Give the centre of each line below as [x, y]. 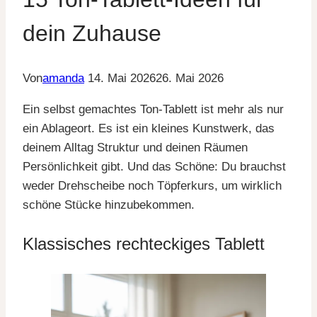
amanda [63, 79]
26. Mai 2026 [190, 79]
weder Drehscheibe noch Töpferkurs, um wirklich [152, 186]
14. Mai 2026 [122, 79]
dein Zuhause [92, 33]
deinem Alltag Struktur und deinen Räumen [135, 148]
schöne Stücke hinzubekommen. [109, 205]
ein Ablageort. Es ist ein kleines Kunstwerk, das [149, 129]
